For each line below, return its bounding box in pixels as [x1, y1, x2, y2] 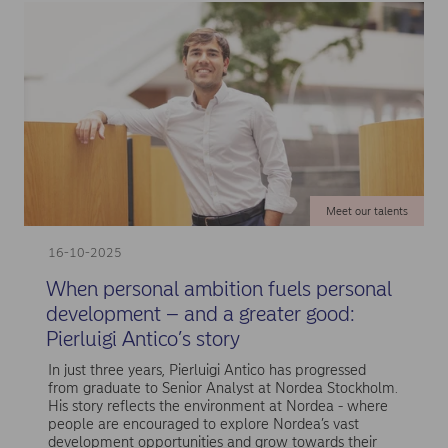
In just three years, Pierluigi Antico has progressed [47, 361, 366, 380]
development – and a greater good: [45, 300, 355, 326]
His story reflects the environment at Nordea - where [47, 397, 388, 416]
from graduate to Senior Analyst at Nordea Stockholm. [47, 379, 398, 398]
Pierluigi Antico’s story [45, 325, 240, 351]
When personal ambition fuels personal [45, 275, 392, 301]
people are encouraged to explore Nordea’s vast [47, 415, 359, 434]
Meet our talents [325, 203, 408, 218]
